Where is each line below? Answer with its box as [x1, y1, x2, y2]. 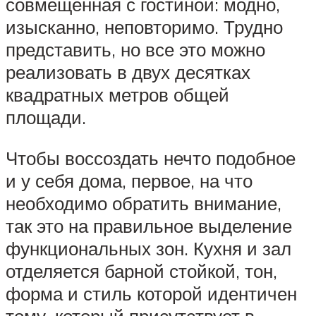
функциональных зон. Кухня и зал [6, 236, 291, 260]
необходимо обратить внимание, [6, 191, 281, 214]
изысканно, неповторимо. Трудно [6, 16, 283, 39]
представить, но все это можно [6, 38, 265, 61]
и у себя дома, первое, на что [6, 169, 253, 192]
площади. [6, 106, 86, 129]
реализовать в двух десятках [6, 61, 250, 84]
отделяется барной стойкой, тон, [6, 259, 277, 282]
